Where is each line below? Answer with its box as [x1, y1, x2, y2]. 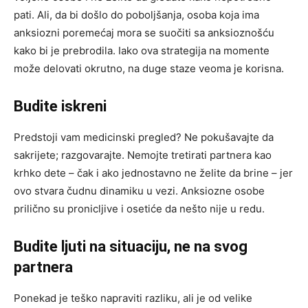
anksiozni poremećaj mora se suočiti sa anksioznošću [14, 25, 274, 39]
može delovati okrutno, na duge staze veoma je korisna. [14, 61, 284, 75]
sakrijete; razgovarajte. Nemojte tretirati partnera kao [14, 148, 272, 162]
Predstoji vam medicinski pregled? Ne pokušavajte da [14, 130, 274, 144]
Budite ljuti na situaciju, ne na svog [14, 237, 247, 255]
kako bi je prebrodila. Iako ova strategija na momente [14, 43, 269, 57]
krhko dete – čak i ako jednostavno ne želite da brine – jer [14, 166, 293, 179]
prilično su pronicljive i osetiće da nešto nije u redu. [14, 201, 265, 215]
